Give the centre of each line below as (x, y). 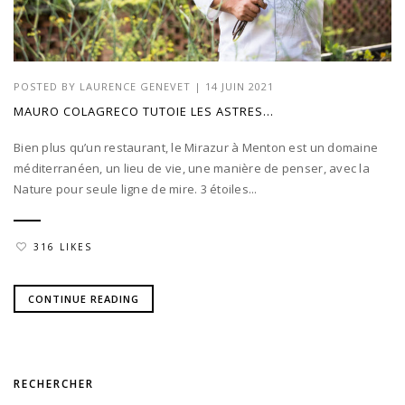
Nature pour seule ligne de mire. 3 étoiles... (136, 188)
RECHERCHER (54, 383)
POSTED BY (47, 86)
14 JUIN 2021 (240, 86)
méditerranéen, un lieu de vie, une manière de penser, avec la (192, 168)
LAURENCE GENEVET (135, 86)
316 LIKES (63, 247)
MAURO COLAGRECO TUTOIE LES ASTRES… (144, 111)
